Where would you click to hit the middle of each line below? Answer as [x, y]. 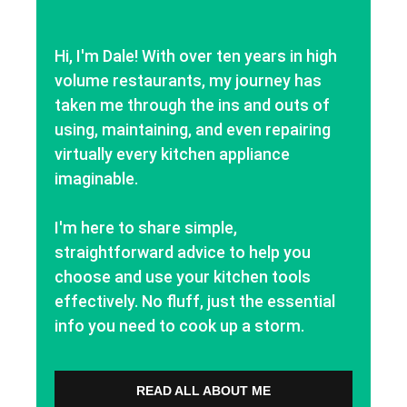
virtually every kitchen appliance [172, 154]
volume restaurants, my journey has [188, 80]
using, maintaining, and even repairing [193, 129]
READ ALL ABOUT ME [203, 390]
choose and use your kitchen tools [183, 276]
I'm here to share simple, [146, 227]
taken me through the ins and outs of [192, 104]
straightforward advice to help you [183, 252]
